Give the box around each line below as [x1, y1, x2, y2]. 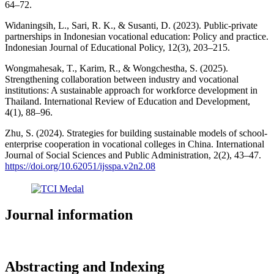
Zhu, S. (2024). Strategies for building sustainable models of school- [5, 127, 267, 138]
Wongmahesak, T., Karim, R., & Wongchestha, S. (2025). [5, 62, 228, 73]
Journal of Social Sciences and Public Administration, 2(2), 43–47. [5, 149, 261, 160]
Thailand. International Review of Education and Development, [5, 95, 250, 106]
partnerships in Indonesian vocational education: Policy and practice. [5, 31, 268, 42]
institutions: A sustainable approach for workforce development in [5, 84, 257, 95]
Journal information [5, 207, 133, 223]
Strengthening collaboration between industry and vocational [5, 73, 239, 84]
